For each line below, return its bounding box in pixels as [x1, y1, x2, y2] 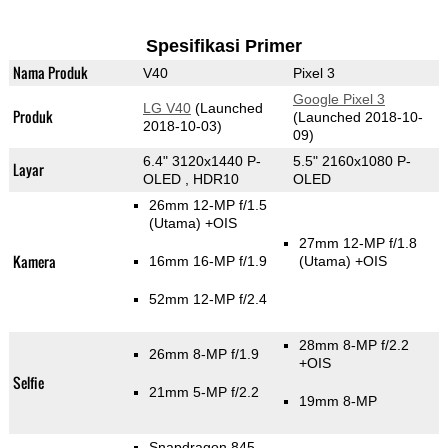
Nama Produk [12, 62, 88, 84]
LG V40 [142, 100, 191, 117]
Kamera [12, 251, 56, 273]
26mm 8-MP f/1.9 [148, 346, 259, 363]
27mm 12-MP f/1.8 [298, 235, 417, 252]
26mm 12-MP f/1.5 [148, 197, 267, 214]
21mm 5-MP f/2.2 [148, 384, 259, 401]
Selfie [12, 372, 44, 394]
